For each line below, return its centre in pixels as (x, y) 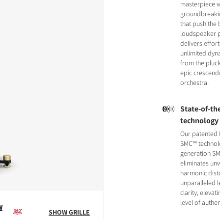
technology (200, 121)
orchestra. (195, 82)
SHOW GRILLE (69, 212)
